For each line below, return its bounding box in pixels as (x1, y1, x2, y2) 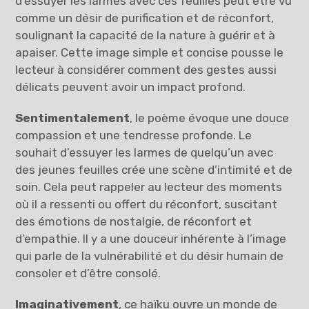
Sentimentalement (15, 111, 130, 126)
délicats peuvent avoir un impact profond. (15, 80, 246, 94)
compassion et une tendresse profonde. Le (15, 128, 252, 143)
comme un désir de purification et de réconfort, (15, 11, 275, 26)
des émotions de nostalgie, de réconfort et (15, 215, 252, 229)
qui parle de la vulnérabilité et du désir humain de (15, 249, 284, 263)
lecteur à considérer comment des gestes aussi (15, 63, 277, 77)
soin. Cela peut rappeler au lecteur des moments (15, 180, 283, 195)
